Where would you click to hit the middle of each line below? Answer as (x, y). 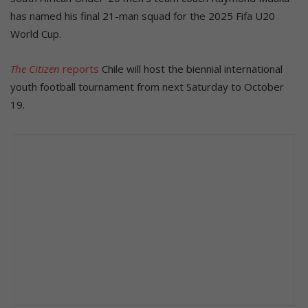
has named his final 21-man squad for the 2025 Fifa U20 (143, 15)
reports (79, 68)
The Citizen (35, 68)
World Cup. (36, 33)
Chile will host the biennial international (191, 68)
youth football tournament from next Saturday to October (147, 86)
